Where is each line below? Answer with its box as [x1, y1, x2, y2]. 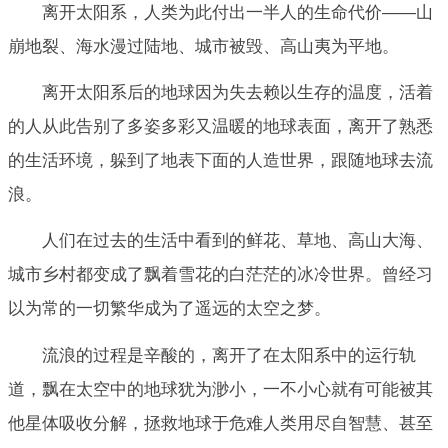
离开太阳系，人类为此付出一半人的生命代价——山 [42, 2, 433, 22]
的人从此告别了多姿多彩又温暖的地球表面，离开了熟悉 [8, 117, 433, 137]
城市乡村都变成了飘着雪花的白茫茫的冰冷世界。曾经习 [8, 265, 433, 285]
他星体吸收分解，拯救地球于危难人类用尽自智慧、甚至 [8, 413, 433, 433]
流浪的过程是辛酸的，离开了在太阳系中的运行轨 [42, 345, 416, 365]
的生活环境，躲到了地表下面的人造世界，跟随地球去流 [8, 151, 433, 171]
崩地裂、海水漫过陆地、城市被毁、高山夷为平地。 [8, 36, 399, 56]
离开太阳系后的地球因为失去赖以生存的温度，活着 [42, 83, 433, 103]
